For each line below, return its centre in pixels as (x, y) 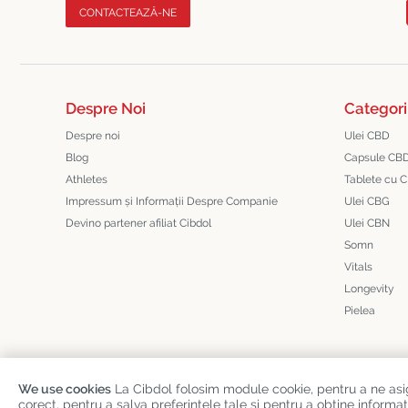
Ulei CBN (367, 223)
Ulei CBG (367, 201)
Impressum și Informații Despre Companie (172, 201)
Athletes (87, 179)
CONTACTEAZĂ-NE (128, 13)
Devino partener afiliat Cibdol (139, 223)
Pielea (360, 311)
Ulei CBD (367, 136)
